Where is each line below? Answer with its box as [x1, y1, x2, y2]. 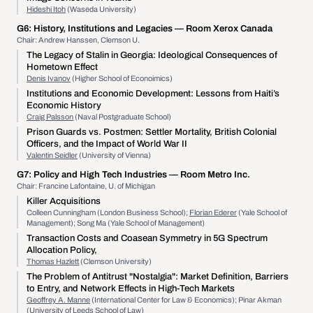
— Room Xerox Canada [175, 24, 272, 34]
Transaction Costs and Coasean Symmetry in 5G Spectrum [27, 233, 268, 243]
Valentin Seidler [27, 151, 78, 159]
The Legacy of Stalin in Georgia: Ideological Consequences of [27, 50, 277, 60]
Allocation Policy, [27, 245, 97, 255]
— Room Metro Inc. [169, 170, 250, 180]
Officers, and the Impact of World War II [27, 139, 187, 149]
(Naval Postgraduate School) [73, 112, 171, 121]
